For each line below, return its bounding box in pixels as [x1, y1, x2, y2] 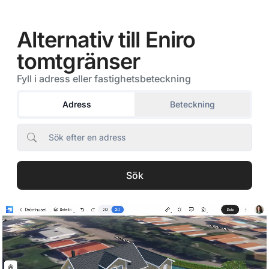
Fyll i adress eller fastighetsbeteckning [17, 73, 191, 85]
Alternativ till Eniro [17, 26, 196, 53]
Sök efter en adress [49, 132, 125, 142]
